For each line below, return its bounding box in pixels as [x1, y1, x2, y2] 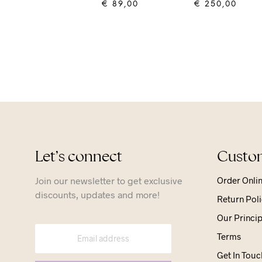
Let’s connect [35, 146, 122, 166]
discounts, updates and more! [35, 188, 160, 200]
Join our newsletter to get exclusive [35, 174, 182, 186]
